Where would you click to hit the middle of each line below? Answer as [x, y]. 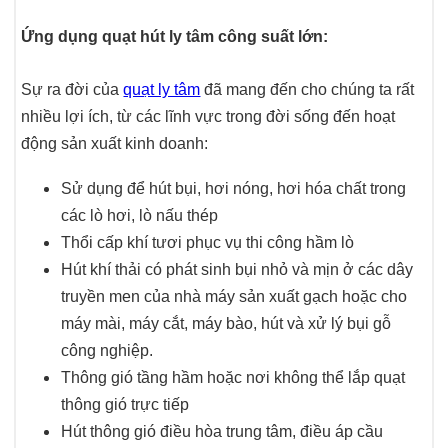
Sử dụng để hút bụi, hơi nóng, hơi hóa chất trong [234, 188]
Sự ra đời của [72, 89]
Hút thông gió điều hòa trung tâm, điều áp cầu [222, 431]
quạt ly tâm [162, 89]
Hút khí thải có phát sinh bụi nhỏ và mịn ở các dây [237, 269]
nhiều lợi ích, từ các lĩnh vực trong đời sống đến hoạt [208, 116]
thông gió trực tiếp [125, 404]
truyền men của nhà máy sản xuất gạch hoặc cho [234, 296]
